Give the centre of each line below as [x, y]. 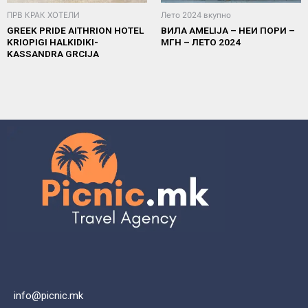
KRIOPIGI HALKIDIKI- [53, 42]
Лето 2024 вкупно [196, 15]
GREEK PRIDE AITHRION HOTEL [75, 30]
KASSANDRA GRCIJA [53, 53]
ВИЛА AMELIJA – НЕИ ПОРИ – [228, 30]
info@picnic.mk [48, 295]
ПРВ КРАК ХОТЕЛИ [43, 15]
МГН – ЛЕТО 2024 [201, 42]
